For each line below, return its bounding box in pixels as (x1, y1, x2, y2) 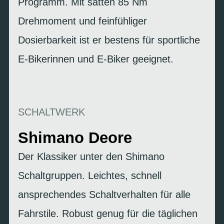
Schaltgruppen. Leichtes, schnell (18, 169, 161, 181)
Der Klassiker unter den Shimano (18, 150, 164, 162)
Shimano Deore (18, 128, 132, 146)
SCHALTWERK (18, 106, 85, 117)
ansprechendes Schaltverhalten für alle (18, 188, 190, 200)
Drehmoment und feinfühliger (18, 15, 147, 26)
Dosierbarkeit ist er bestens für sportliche (18, 34, 200, 45)
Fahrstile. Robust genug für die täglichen (18, 207, 197, 219)
